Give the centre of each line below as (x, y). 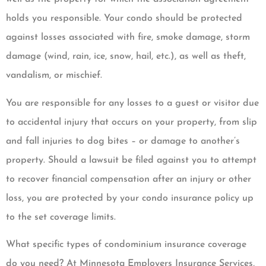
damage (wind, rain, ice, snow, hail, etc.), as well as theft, (126, 57)
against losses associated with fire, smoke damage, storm (128, 38)
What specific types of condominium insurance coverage (126, 244)
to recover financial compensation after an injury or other (129, 179)
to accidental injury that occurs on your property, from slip (132, 122)
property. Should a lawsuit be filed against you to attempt (131, 160)
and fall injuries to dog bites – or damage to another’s (123, 141)
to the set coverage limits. (61, 217)
